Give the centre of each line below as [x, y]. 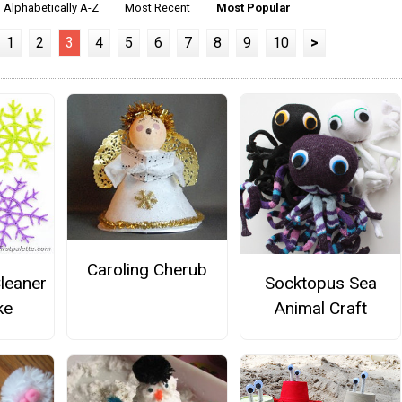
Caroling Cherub [147, 269]
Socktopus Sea [320, 284]
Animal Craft [321, 309]
